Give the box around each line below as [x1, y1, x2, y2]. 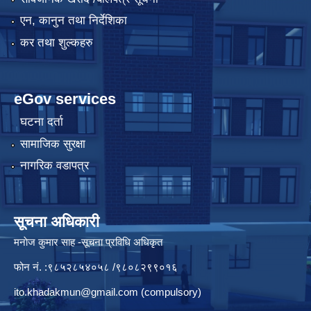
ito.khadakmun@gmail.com [14, 286, 138, 299]
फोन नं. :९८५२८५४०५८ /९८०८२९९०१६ [14, 261, 178, 274]
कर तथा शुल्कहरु [19, 35, 93, 49]
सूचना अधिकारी [14, 213, 99, 231]
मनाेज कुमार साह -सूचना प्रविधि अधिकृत [14, 236, 165, 249]
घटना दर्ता [19, 115, 63, 129]
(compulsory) [138, 286, 201, 299]
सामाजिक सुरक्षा [19, 137, 85, 151]
